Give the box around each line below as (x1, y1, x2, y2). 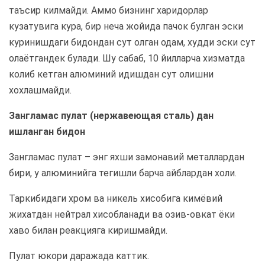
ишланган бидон (9, 126, 85, 138)
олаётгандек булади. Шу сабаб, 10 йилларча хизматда (9, 53, 245, 64)
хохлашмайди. (9, 85, 72, 96)
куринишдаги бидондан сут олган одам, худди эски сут (9, 37, 256, 49)
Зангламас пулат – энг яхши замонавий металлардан (9, 151, 244, 163)
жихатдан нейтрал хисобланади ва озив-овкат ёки (9, 209, 235, 221)
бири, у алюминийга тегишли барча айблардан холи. (9, 167, 237, 179)
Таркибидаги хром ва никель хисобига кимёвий (9, 193, 222, 205)
